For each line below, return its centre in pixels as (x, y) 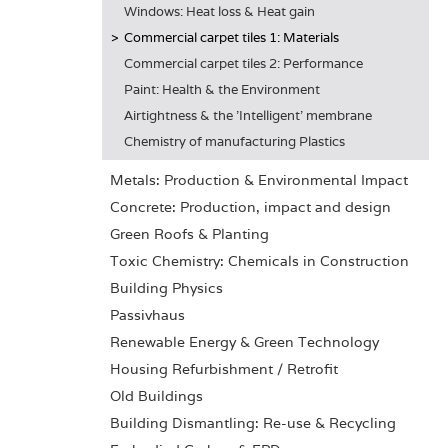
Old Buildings (156, 396)
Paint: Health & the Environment (222, 89)
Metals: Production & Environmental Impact (259, 180)
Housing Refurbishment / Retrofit (224, 369)
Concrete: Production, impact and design (250, 207)
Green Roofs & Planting (189, 234)
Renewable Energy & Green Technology (244, 342)
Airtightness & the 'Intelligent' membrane (248, 115)
